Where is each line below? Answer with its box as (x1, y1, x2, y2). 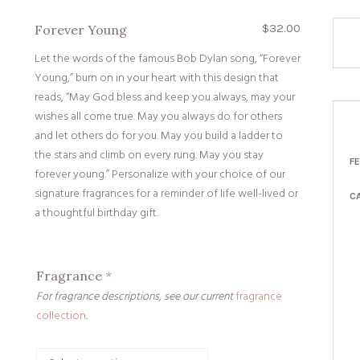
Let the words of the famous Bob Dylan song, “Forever (35, 50, 301, 68)
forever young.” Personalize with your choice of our (35, 166, 286, 184)
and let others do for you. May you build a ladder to (35, 127, 284, 145)
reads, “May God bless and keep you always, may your (35, 88, 296, 107)
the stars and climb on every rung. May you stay (35, 146, 264, 165)
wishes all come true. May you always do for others (35, 108, 283, 126)
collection (36, 307, 87, 325)
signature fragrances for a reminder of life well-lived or (35, 185, 299, 203)
